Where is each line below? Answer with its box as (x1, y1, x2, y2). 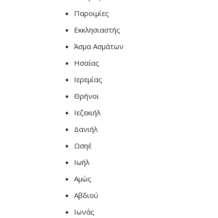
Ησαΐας (74, 58, 99, 68)
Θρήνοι (74, 91, 99, 101)
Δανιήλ (74, 124, 98, 134)
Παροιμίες (74, 8, 109, 18)
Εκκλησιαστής (74, 25, 120, 35)
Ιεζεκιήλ (74, 108, 101, 117)
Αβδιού (74, 190, 98, 200)
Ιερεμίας (74, 74, 102, 84)
